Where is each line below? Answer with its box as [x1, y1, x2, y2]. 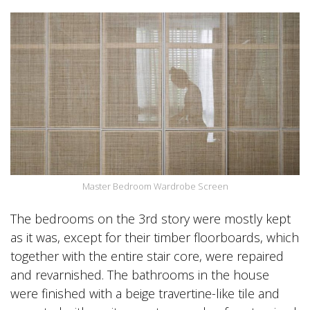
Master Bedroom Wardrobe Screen [82, 180, 228, 193]
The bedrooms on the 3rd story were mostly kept [10, 210, 291, 228]
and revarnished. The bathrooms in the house [10, 266, 269, 284]
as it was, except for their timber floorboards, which [10, 229, 299, 246]
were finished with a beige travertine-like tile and [10, 285, 280, 302]
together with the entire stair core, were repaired [10, 248, 284, 265]
